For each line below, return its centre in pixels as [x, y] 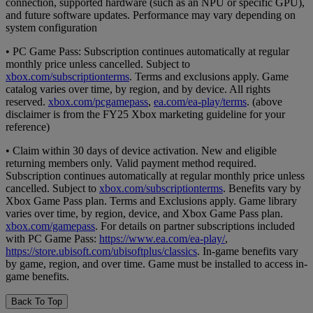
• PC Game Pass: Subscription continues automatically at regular [147, 51]
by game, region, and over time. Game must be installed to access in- [156, 263]
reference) [28, 126]
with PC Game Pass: [52, 238]
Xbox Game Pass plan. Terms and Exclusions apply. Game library [151, 201]
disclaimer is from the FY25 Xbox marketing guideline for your [145, 114]
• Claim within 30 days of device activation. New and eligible [141, 150]
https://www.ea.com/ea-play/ [162, 238]
